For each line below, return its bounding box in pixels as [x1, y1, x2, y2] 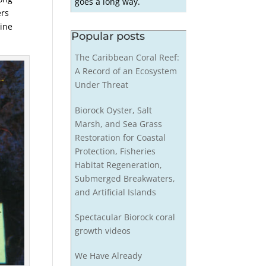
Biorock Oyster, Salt [74, 104, 152, 116]
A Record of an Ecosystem [74, 65, 177, 77]
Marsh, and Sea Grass [74, 118, 162, 129]
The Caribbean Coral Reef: [74, 52, 179, 64]
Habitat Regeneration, [74, 159, 162, 170]
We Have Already [74, 250, 142, 261]
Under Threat [74, 79, 128, 91]
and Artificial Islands [74, 186, 156, 198]
